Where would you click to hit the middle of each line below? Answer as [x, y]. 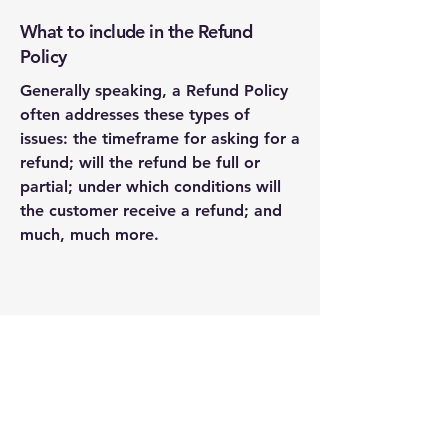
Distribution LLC [160, 393]
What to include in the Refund [136, 31]
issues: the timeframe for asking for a [160, 138]
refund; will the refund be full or [140, 162]
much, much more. [89, 234]
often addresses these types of [135, 114]
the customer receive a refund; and [151, 210]
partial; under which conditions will [150, 186]
